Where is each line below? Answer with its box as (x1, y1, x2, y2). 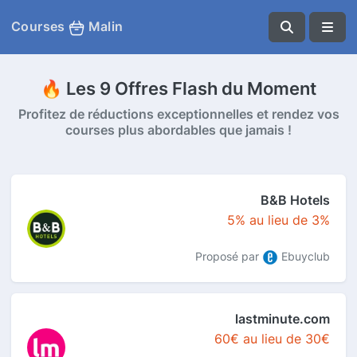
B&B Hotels (261, 192, 330, 208)
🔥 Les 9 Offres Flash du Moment (41, 78, 316, 99)
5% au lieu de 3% (227, 212, 330, 228)
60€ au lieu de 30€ (214, 331, 330, 347)
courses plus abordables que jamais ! (65, 122, 292, 138)
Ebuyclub (278, 249, 330, 263)
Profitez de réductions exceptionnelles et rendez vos (18, 106, 339, 122)
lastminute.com (235, 311, 330, 327)
